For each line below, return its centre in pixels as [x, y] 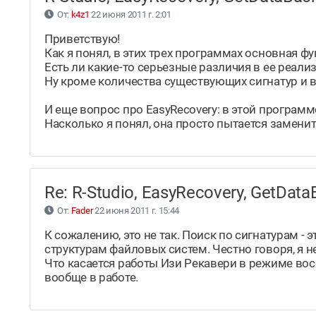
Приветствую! [83, 39]
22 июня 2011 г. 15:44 [136, 211]
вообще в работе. [91, 278]
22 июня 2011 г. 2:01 [130, 15]
